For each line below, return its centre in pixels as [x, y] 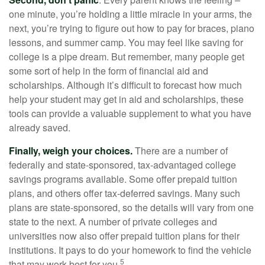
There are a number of [180, 151]
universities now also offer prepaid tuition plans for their [124, 236]
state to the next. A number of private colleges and [113, 222]
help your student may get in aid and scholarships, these [126, 99]
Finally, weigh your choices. [71, 151]
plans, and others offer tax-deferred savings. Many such [125, 193]
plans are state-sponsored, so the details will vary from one [131, 207]
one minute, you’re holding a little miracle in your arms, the [130, 14]
